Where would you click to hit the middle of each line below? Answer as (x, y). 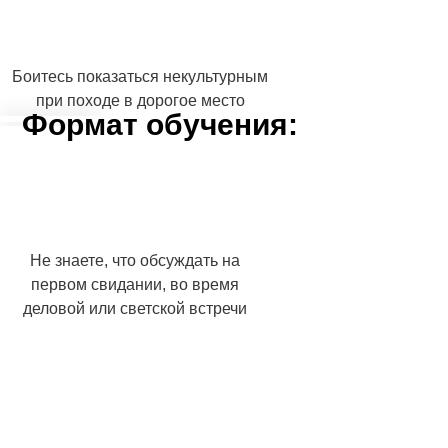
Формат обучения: (159, 124)
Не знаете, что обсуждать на (135, 260)
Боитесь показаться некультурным (140, 76)
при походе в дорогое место (140, 100)
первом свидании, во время (135, 284)
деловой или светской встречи (135, 308)
